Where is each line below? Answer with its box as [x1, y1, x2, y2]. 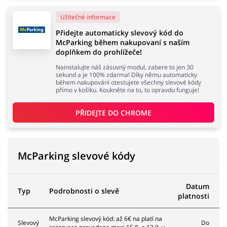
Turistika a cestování [128, 26, 198, 35]
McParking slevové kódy [18, 149, 135, 163]
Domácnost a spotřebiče [18, 26, 100, 35]
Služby [48, 80, 70, 89]
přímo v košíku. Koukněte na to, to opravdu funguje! [56, 86, 199, 95]
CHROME [121, 107, 152, 118]
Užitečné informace [60, 13, 116, 22]
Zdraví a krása [139, 80, 187, 89]
